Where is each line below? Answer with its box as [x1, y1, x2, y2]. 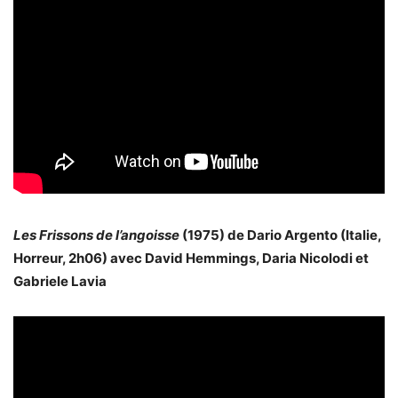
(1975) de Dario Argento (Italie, [179, 226, 381, 243]
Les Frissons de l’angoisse [13, 226, 179, 243]
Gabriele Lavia [13, 272, 107, 290]
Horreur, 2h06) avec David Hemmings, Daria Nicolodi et [13, 249, 369, 267]
